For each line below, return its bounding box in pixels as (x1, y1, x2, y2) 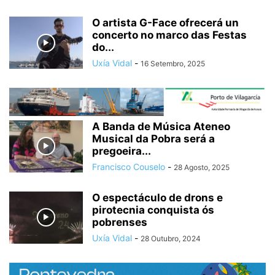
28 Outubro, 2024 (141, 233, 201, 243)
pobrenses (92, 215, 147, 228)
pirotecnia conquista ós (92, 203, 214, 216)
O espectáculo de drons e (92, 191, 223, 204)
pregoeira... (92, 144, 151, 157)
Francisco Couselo (92, 161, 165, 172)
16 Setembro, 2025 (141, 59, 205, 68)
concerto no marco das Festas (92, 29, 247, 41)
